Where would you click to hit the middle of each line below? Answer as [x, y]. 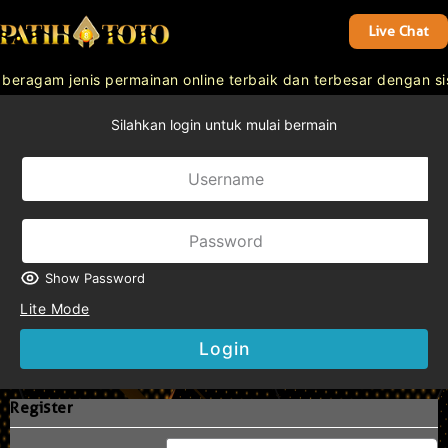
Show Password [95, 277]
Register [41, 407]
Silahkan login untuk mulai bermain [224, 124]
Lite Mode [55, 308]
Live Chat [398, 31]
